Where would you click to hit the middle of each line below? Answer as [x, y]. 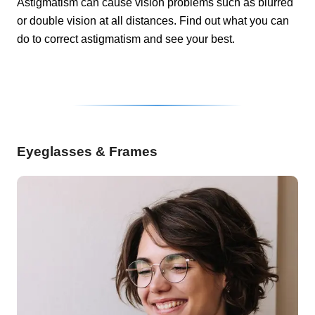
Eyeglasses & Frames [87, 152]
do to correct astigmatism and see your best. [126, 39]
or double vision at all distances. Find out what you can [153, 21]
